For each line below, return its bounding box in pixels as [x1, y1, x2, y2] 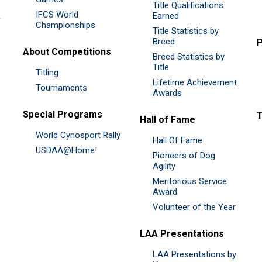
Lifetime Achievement [153, 77, 237, 88]
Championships [36, 19, 95, 30]
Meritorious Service [153, 175, 227, 187]
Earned [153, 10, 179, 21]
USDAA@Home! [36, 144, 97, 156]
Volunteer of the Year [153, 201, 236, 212]
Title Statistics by [153, 25, 219, 36]
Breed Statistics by [153, 51, 225, 62]
